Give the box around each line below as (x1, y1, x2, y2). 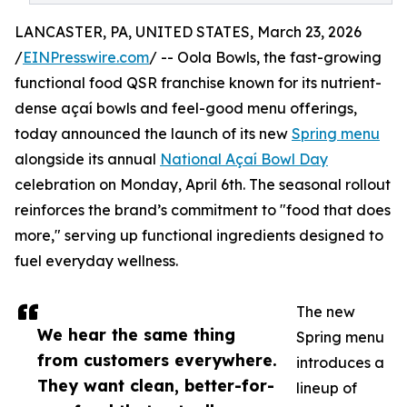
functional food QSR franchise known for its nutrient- (15, 74, 382, 92)
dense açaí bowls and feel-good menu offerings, (15, 99, 357, 117)
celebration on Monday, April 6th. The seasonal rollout (15, 175, 391, 194)
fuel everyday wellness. (15, 252, 178, 270)
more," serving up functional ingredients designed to (15, 226, 383, 244)
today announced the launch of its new (15, 124, 292, 143)
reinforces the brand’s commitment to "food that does (15, 201, 391, 219)
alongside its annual (15, 150, 160, 168)
